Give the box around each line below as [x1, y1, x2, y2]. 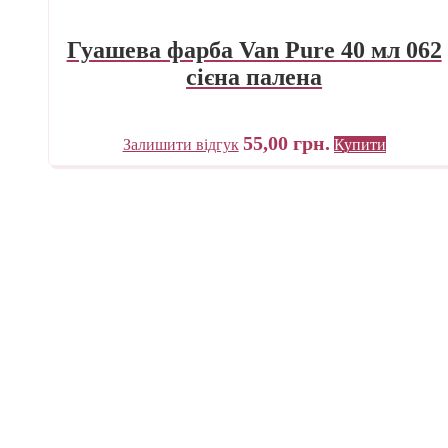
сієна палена [186, 63, 323, 90]
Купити [333, 135, 386, 153]
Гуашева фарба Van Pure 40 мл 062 [66, 36, 442, 63]
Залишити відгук [122, 135, 239, 153]
